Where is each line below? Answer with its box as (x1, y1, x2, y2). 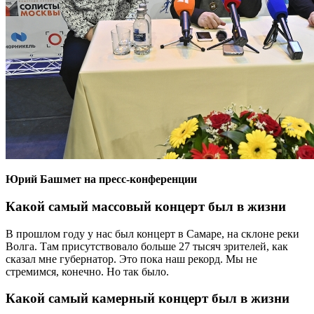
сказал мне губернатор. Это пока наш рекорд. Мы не (6, 252, 257, 265)
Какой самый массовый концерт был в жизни (6, 198, 286, 214)
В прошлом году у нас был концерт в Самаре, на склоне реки (6, 227, 299, 240)
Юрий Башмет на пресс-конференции (6, 173, 197, 186)
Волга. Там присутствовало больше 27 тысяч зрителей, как (6, 240, 288, 252)
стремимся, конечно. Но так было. (6, 265, 169, 278)
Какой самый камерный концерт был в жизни (6, 291, 289, 306)
